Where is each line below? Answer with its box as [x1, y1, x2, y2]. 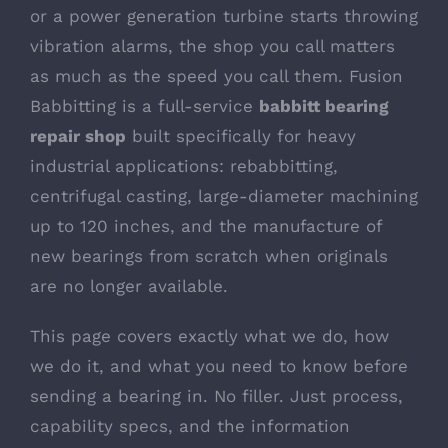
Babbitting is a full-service [30, 96, 259, 116]
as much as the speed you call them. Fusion [30, 66, 403, 86]
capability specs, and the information [30, 416, 350, 436]
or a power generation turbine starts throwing [30, 6, 418, 26]
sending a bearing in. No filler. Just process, [30, 386, 403, 406]
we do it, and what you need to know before [30, 356, 408, 376]
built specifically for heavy [126, 126, 356, 146]
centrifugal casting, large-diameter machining [30, 186, 418, 206]
